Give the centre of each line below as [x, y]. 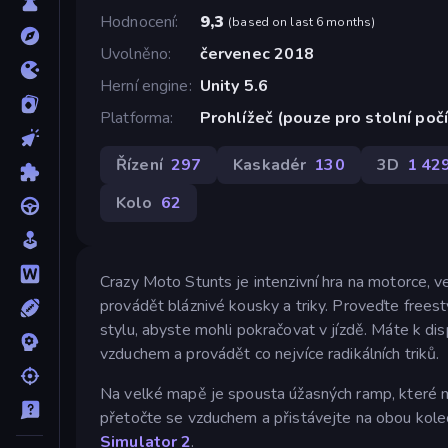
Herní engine [144, 85]
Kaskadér [270, 164]
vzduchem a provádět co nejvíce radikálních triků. [270, 353]
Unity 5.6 [233, 85]
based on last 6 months [302, 21]
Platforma [135, 117]
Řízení [139, 164]
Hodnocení [138, 21]
